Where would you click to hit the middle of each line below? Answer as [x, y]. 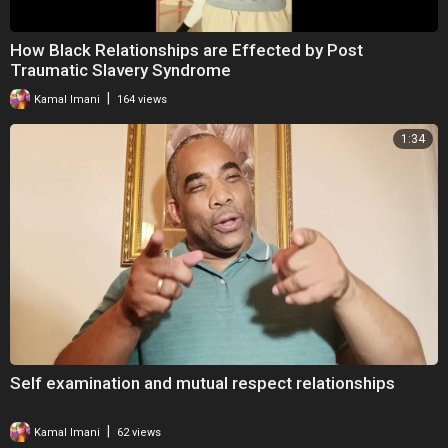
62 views [139, 432]
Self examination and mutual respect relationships [202, 382]
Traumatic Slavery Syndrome [120, 69]
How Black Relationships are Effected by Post [186, 49]
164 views [142, 99]
